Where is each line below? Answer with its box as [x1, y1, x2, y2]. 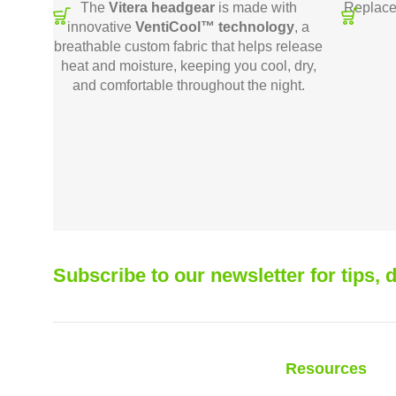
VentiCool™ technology [135, 19, 294, 34]
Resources [286, 359, 368, 377]
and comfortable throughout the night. [72, 78, 305, 93]
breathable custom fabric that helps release [54, 39, 323, 54]
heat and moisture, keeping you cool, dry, [60, 58, 316, 73]
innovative [67, 19, 135, 34]
